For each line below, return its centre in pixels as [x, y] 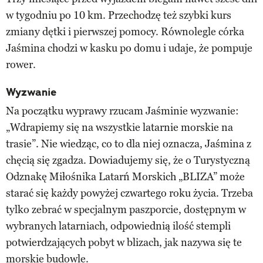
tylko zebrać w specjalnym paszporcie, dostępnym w [126, 209]
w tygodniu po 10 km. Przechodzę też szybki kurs [119, 15]
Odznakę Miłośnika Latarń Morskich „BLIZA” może [125, 176]
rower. [21, 64]
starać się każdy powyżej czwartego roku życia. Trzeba [129, 193]
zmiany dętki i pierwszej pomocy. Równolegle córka [125, 31]
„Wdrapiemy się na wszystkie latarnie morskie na [119, 127]
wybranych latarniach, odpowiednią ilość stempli [118, 226]
